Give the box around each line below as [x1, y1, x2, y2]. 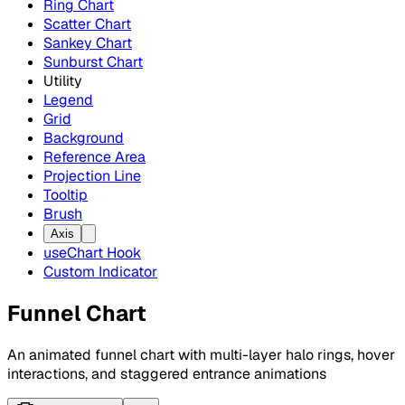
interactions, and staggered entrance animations [7, 363, 326, 383]
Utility [43, 71, 82, 90]
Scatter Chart [43, 14, 131, 33]
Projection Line [43, 166, 141, 185]
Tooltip [43, 185, 88, 204]
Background [43, 128, 124, 147]
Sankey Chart [43, 33, 132, 52]
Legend [43, 90, 93, 109]
